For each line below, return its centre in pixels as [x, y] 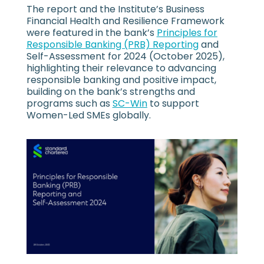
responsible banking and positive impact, [121, 80]
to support [173, 104]
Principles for [187, 33]
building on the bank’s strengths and [110, 92]
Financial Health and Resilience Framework [125, 21]
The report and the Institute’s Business [115, 9]
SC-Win [130, 104]
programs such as [69, 104]
